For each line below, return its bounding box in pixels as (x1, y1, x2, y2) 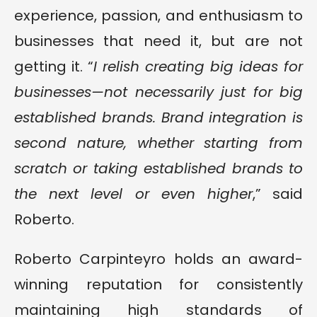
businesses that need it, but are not (14, 31, 303, 52)
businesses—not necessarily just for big (14, 82, 303, 103)
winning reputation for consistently (14, 275, 303, 295)
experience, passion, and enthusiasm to (14, 6, 303, 26)
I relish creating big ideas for (93, 57, 303, 77)
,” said (252, 184, 304, 204)
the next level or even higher (14, 184, 253, 204)
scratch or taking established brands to (14, 158, 303, 179)
